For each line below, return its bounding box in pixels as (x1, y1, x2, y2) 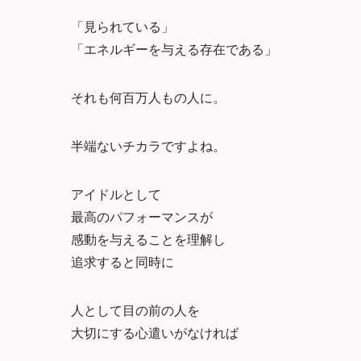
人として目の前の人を (71, 300, 200, 319)
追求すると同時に (71, 251, 174, 271)
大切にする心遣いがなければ (71, 322, 239, 342)
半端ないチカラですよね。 (71, 135, 226, 155)
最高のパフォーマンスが (71, 206, 213, 226)
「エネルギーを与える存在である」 (71, 39, 277, 58)
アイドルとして (71, 184, 161, 203)
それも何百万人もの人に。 (71, 87, 226, 106)
